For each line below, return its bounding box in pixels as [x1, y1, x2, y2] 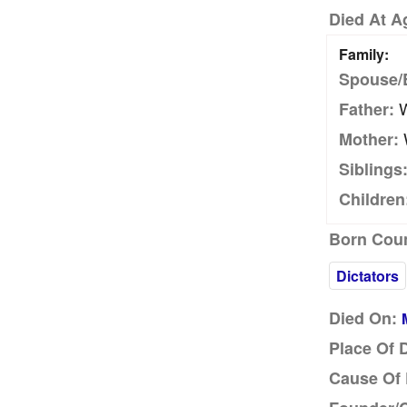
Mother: [338, 127, 399, 151]
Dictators [335, 265, 399, 286]
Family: [338, 44, 389, 65]
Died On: [328, 306, 397, 330]
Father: [338, 97, 394, 121]
